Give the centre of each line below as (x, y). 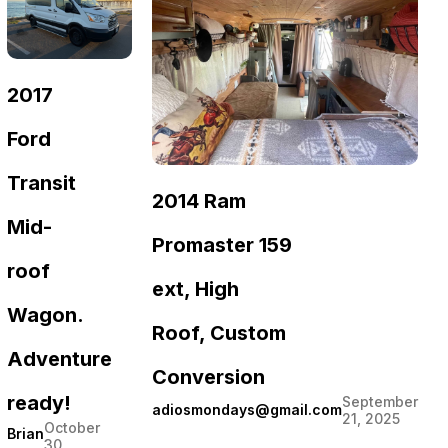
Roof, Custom (219, 332)
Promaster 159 (222, 244)
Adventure (59, 358)
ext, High (195, 288)
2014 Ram (199, 200)
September (380, 401)
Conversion (208, 376)
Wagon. (45, 314)
